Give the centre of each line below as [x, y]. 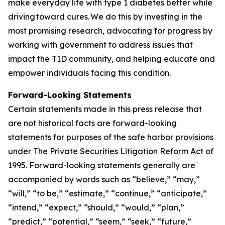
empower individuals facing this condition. [91, 73]
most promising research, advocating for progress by [110, 31]
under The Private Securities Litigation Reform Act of [111, 151]
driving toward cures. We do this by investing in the [105, 17]
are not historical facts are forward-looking [92, 123]
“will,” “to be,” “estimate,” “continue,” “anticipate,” [107, 193]
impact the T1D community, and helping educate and [111, 59]
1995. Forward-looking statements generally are [102, 165]
